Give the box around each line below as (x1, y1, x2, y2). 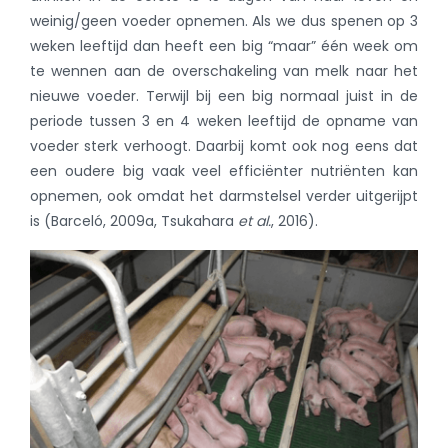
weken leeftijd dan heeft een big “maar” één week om (30, 36, 418, 57)
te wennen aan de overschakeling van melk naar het (30, 61, 418, 82)
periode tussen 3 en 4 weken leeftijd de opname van (30, 111, 418, 132)
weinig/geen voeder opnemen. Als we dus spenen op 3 (30, 11, 418, 32)
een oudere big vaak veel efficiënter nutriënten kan (30, 161, 418, 182)
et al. (234, 211, 271, 232)
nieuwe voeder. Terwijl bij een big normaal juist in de (30, 86, 418, 107)
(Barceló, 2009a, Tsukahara (44, 211, 234, 232)
